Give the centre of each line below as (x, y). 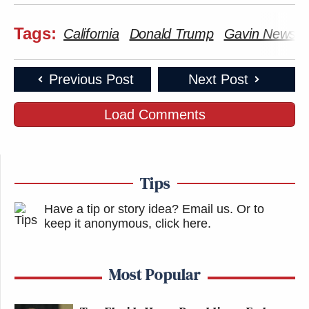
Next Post (218, 79)
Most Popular (155, 274)
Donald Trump (171, 34)
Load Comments (154, 114)
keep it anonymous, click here (126, 223)
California (91, 34)
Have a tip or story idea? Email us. (139, 209)
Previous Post (91, 79)
